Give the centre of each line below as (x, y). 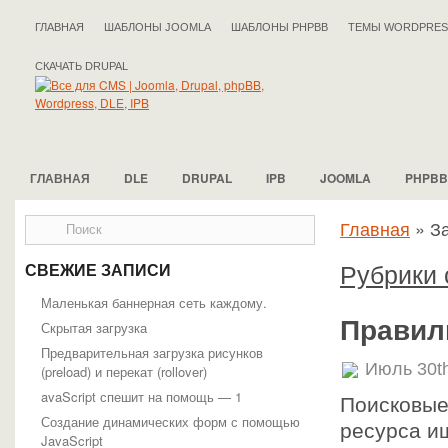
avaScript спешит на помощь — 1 (141, 396)
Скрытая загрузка (94, 327)
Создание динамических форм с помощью (170, 421)
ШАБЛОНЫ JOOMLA (157, 27)
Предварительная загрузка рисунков (152, 352)
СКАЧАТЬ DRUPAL (81, 66)
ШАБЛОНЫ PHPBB (279, 27)
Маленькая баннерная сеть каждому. (154, 302)
